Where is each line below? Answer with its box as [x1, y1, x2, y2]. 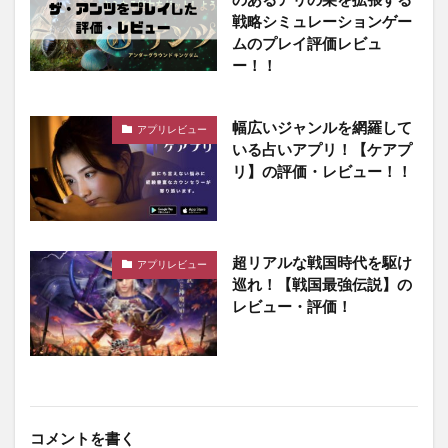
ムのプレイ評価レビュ [231, 33, 382, 52]
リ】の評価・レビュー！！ [231, 161, 412, 180]
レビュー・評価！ [231, 296, 352, 315]
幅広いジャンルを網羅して [231, 117, 412, 136]
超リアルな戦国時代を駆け [231, 252, 412, 271]
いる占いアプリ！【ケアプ [231, 139, 412, 158]
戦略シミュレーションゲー [231, 11, 412, 30]
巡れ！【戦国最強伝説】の [231, 274, 412, 293]
